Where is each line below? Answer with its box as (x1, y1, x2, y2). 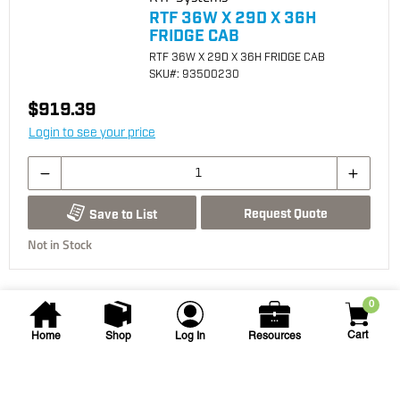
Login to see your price (29, 125, 155, 141)
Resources (247, 331, 301, 342)
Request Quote (243, 206, 328, 222)
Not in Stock (28, 235, 92, 254)
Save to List (89, 206, 158, 223)
